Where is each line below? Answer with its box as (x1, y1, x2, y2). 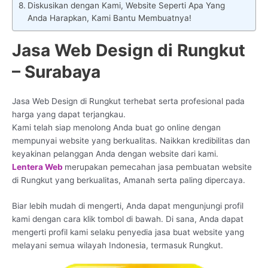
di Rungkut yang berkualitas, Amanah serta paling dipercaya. (12, 175, 245, 185)
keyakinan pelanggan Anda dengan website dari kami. (12, 148, 218, 159)
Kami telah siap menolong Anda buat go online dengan (12, 122, 221, 132)
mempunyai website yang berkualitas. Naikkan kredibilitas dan (12, 135, 250, 145)
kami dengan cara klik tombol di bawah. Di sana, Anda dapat (12, 214, 243, 224)
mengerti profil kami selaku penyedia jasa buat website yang (12, 227, 244, 237)
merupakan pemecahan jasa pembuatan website (65, 162, 252, 172)
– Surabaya (12, 61, 100, 82)
